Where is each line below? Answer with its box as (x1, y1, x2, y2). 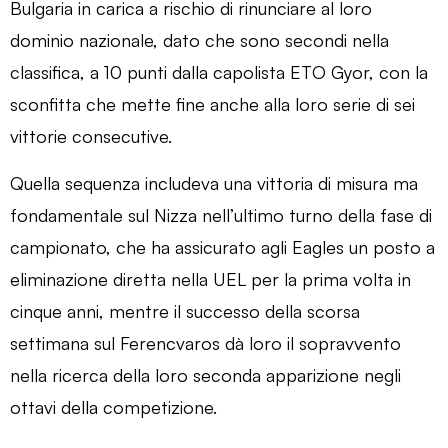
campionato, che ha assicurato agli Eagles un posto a (10, 235, 435, 258)
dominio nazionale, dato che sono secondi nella (10, 28, 389, 51)
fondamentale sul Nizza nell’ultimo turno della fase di (10, 203, 432, 226)
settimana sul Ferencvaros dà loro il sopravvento (10, 331, 401, 354)
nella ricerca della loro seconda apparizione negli (10, 363, 401, 386)
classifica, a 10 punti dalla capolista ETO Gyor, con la (10, 60, 428, 83)
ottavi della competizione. (10, 395, 217, 418)
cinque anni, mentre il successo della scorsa (10, 299, 360, 322)
